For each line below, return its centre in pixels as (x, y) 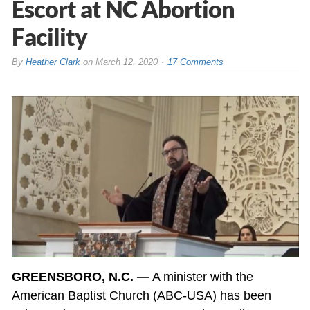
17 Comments (195, 62)
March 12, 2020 (126, 62)
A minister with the (201, 276)
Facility (49, 36)
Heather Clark (53, 62)
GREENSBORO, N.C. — (80, 276)
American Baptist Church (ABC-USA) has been (141, 295)
